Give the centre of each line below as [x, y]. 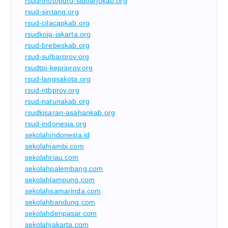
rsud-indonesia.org [56, 124]
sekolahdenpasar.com [61, 213]
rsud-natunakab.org [57, 102]
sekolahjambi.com [54, 146]
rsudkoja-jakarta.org [58, 34]
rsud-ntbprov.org [52, 90]
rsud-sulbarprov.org [57, 57]
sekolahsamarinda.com [63, 191]
